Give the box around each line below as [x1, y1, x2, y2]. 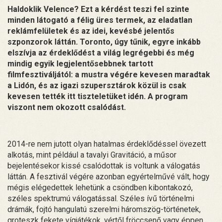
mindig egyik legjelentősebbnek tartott [7, 58, 153, 68]
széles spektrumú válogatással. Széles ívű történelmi [7, 193, 194, 203]
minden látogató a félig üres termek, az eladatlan [7, 15, 192, 25]
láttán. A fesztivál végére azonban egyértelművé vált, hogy [7, 171, 210, 181]
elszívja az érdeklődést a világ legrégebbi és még [7, 48, 194, 57]
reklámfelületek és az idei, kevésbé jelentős [7, 26, 174, 36]
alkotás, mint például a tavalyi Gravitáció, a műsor [7, 150, 176, 160]
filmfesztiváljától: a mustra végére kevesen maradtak [7, 69, 210, 79]
